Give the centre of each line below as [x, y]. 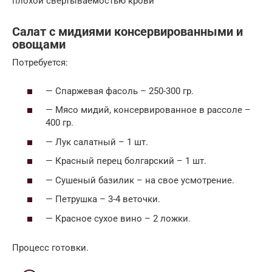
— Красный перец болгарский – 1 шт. [126, 161]
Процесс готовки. [50, 247]
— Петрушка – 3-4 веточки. [103, 199]
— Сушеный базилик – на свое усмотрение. [140, 180]
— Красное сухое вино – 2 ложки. [118, 218]
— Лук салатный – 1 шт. [97, 142]
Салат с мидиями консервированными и [127, 32]
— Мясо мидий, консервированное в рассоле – [148, 110]
